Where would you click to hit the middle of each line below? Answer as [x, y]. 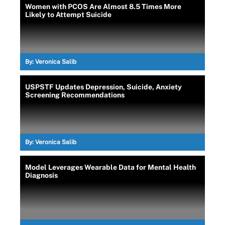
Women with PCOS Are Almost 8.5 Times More [103, 7]
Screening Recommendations [75, 95]
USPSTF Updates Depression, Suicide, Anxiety [103, 87]
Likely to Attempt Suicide [68, 15]
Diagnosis [41, 175]
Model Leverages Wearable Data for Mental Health [110, 167]
